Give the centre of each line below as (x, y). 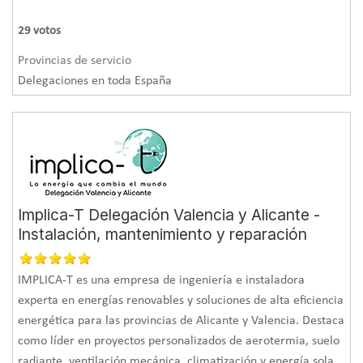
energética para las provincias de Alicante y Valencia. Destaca (181, 320)
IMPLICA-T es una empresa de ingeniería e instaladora (162, 280)
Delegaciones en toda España (95, 81)
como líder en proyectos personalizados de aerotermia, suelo (179, 341)
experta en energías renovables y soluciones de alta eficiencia (181, 300)
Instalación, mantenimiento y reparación (163, 234)
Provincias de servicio (75, 60)
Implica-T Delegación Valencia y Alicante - (169, 214)
